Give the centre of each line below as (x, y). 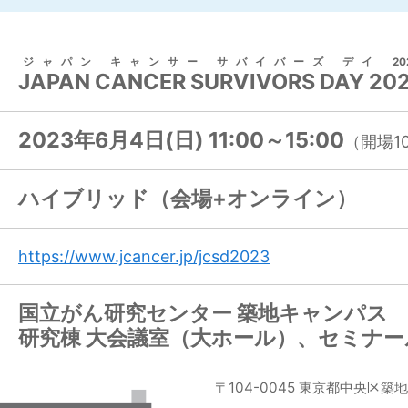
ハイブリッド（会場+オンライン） (188, 199)
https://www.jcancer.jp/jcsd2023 (144, 257)
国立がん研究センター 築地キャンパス (203, 313)
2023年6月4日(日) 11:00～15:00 (181, 140)
